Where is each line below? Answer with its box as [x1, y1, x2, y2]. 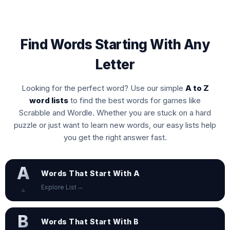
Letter [95, 56, 135, 73]
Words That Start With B [41, 217, 139, 226]
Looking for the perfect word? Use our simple [21, 83, 185, 93]
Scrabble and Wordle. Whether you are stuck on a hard [19, 108, 211, 118]
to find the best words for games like [68, 95, 201, 106]
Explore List [41, 183, 76, 191]
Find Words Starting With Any [21, 36, 209, 53]
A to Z [185, 83, 209, 93]
